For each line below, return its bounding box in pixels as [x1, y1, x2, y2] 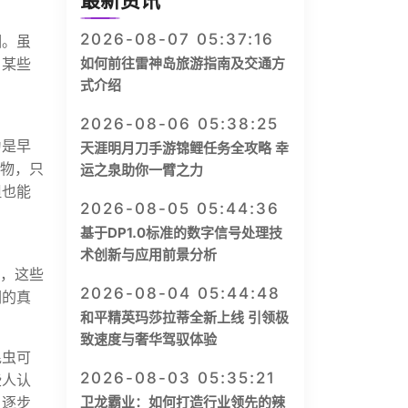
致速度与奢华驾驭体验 [80, 331, 217, 348]
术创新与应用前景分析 [80, 246, 217, 263]
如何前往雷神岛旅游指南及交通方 [80, 55, 285, 72]
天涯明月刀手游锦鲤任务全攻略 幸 [80, 139, 289, 157]
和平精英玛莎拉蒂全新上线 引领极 [80, 309, 289, 326]
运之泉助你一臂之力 [80, 161, 203, 178]
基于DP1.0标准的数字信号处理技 [80, 224, 282, 241]
